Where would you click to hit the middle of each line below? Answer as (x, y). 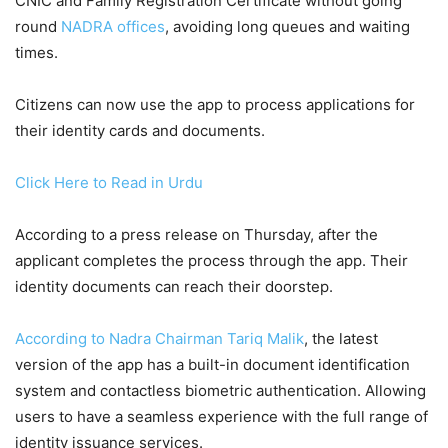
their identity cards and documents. (140, 130)
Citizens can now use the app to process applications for (215, 104)
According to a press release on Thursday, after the (196, 234)
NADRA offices (113, 26)
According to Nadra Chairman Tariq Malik (159, 338)
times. (36, 52)
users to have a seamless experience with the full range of (221, 416)
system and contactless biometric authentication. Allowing (220, 390)
